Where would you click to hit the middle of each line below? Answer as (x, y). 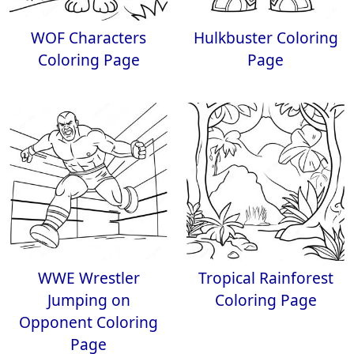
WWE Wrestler (88, 278)
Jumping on (88, 300)
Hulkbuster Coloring (265, 38)
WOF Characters (88, 38)
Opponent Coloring (88, 322)
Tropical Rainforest (265, 278)
